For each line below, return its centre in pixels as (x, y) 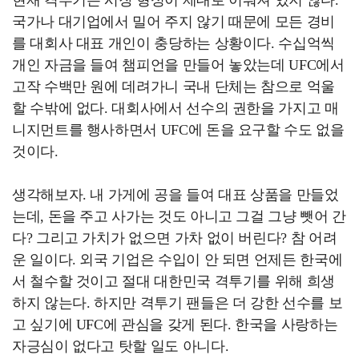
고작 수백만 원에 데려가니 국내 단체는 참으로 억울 (173, 86)
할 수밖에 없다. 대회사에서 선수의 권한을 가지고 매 (175, 108)
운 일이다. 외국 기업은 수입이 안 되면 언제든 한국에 (177, 259)
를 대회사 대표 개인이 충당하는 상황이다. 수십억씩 (173, 43)
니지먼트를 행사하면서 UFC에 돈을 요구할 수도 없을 (178, 129)
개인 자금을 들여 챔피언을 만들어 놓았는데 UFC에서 (178, 65)
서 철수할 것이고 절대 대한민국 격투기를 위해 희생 (173, 281)
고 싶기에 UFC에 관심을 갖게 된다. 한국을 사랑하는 (175, 324)
